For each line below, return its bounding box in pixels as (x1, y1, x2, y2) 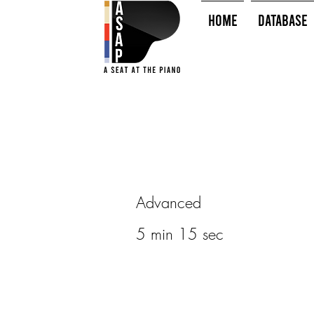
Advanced (135, 192, 201, 213)
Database (257, 11, 308, 29)
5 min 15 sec (135, 224, 224, 245)
